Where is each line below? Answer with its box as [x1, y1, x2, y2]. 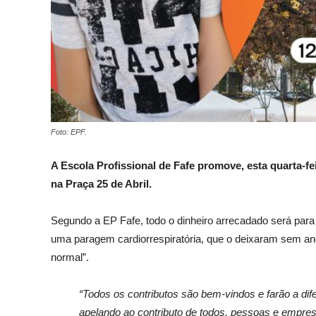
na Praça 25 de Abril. [51, 178, 152, 190]
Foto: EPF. [51, 128, 87, 137]
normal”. [51, 251, 89, 264]
